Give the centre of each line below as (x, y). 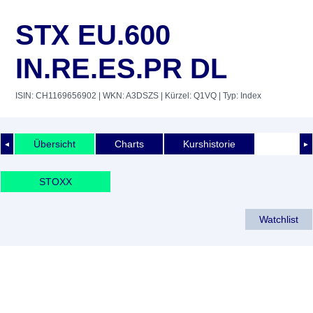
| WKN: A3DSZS (128, 96)
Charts (129, 144)
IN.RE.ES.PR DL (121, 68)
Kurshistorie (209, 144)
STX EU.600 (93, 35)
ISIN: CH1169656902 (56, 96)
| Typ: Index (239, 96)
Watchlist (279, 219)
